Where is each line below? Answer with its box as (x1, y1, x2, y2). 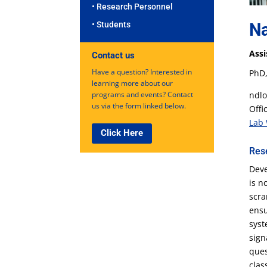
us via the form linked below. (92, 100, 187, 111)
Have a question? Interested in (92, 66, 193, 77)
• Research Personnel (92, 1, 173, 11)
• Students (92, 19, 131, 29)
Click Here (101, 128, 144, 139)
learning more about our (92, 77, 173, 88)
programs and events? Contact (92, 89, 194, 100)
